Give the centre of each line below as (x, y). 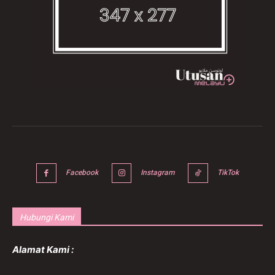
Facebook (82, 172)
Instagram (158, 172)
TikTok (228, 172)
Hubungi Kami (47, 218)
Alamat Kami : (43, 250)
